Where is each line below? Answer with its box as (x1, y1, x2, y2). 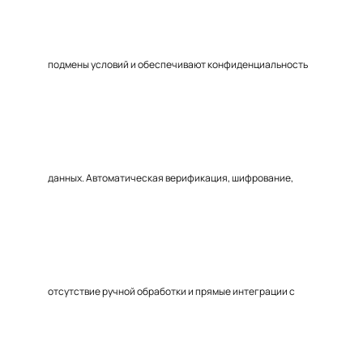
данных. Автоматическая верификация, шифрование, (48, 171, 293, 185)
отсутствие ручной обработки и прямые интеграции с (48, 284, 295, 298)
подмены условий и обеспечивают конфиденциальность (48, 58, 308, 71)
